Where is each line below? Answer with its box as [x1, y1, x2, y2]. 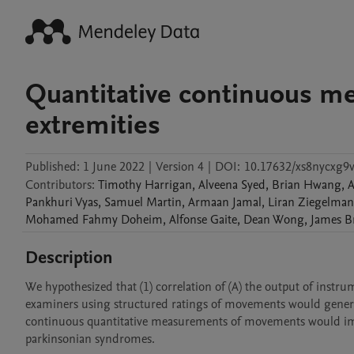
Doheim [121, 211, 163, 228]
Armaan [188, 194, 229, 211]
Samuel [104, 194, 143, 211]
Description [25, 246, 113, 269]
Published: [25, 158, 80, 175]
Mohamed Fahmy [25, 211, 118, 228]
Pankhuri [25, 194, 73, 211]
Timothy [98, 176, 141, 194]
